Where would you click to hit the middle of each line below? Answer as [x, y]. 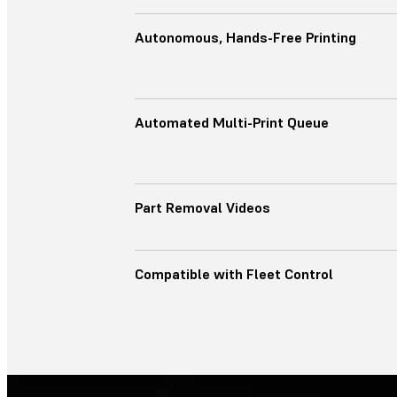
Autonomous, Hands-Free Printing [245, 37]
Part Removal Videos [202, 207]
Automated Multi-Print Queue [232, 122]
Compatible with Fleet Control [234, 273]
